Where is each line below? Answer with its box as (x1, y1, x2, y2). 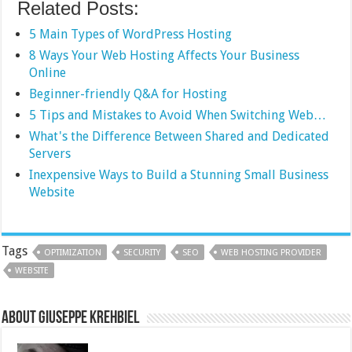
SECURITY (123, 247, 161, 258)
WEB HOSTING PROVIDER (221, 247, 322, 258)
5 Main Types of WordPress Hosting (29, 26, 233, 42)
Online (29, 64, 67, 80)
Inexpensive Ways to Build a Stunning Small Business (29, 167, 329, 182)
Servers (29, 145, 71, 161)
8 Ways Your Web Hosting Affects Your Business (29, 47, 300, 63)
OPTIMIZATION (44, 247, 102, 258)
